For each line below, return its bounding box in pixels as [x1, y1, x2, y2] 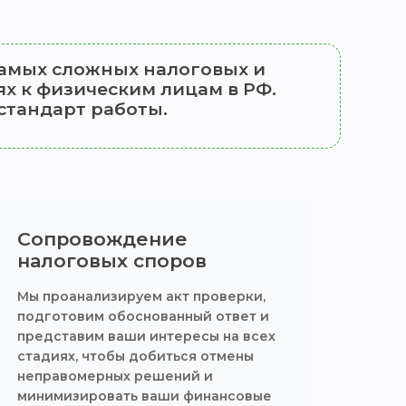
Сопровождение [16, 227, 188, 250]
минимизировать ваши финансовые [16, 388, 272, 404]
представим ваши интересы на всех [16, 328, 275, 344]
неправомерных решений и [16, 368, 213, 384]
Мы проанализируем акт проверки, [16, 288, 266, 304]
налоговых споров [16, 249, 207, 272]
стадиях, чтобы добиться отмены [16, 348, 254, 364]
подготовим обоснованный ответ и [16, 308, 269, 324]
